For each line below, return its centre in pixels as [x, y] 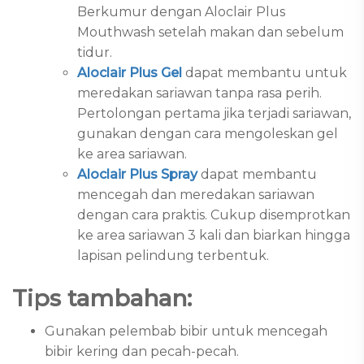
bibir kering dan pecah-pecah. [142, 351]
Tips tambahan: [102, 298]
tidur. [95, 52]
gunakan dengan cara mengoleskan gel [208, 134]
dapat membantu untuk [266, 73]
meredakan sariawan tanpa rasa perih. [199, 93]
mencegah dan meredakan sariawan [196, 195]
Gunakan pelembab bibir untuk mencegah [186, 331]
